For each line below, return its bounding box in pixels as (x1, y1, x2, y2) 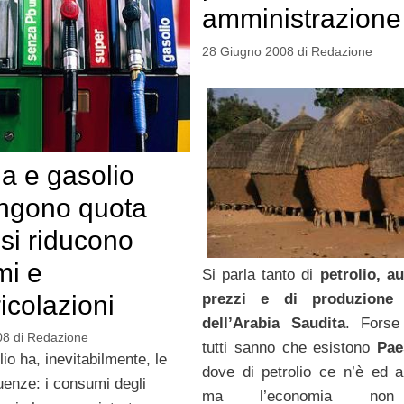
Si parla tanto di (201, 265, 320, 283)
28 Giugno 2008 (201, 43, 294, 59)
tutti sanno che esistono (201, 338, 371, 356)
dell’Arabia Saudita (201, 314, 345, 332)
